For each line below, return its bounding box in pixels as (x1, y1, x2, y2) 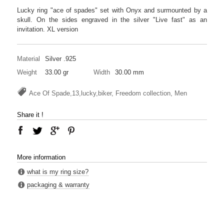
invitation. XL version (17, 25, 78, 33)
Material (17, 54, 40, 62)
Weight (17, 68, 37, 76)
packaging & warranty (27, 180, 89, 188)
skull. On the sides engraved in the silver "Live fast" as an (17, 15, 207, 23)
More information (17, 153, 65, 161)
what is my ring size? (27, 167, 88, 175)
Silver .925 (45, 54, 76, 62)
